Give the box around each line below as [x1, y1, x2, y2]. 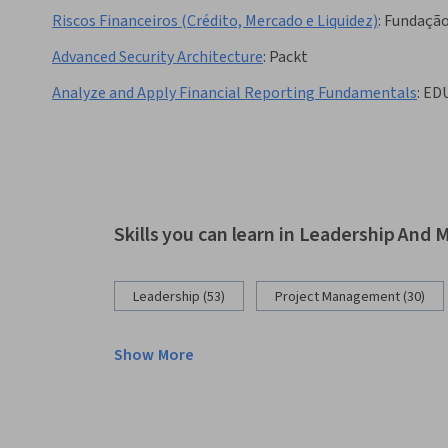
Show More [114, 344, 195, 367]
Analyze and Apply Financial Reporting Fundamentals [52, 82, 417, 105]
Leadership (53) [133, 287, 225, 308]
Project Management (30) [275, 287, 425, 308]
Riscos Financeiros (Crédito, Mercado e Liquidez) [52, 10, 378, 33]
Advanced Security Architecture [52, 46, 263, 69]
